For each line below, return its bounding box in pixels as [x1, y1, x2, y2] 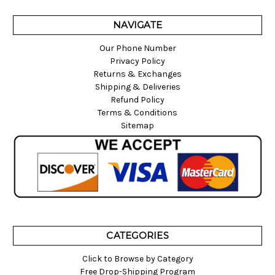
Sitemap [121, 120, 154, 131]
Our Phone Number [99, 43, 176, 54]
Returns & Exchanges [93, 69, 182, 80]
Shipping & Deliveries [95, 82, 180, 93]
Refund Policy [110, 95, 165, 106]
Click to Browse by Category [82, 254, 193, 265]
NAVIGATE [113, 19, 162, 31]
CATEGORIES [106, 230, 169, 242]
